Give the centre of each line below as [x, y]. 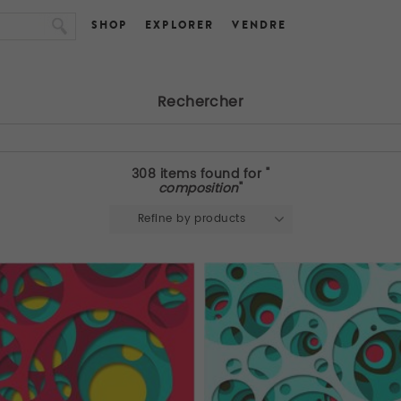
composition [198, 188]
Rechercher [200, 102]
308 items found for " [200, 174]
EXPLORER [180, 25]
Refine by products [192, 218]
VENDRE [260, 25]
